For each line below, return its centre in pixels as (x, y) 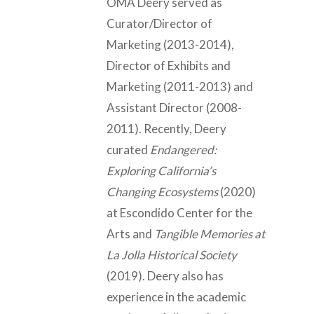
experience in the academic (176, 296)
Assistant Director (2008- (174, 107)
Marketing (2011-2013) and (180, 86)
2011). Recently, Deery (166, 128)
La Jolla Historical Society (172, 254)
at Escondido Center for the (179, 212)
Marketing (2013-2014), (170, 44)
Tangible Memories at (210, 233)
